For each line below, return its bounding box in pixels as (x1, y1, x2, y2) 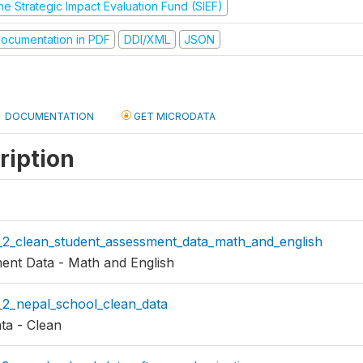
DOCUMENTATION (5, 110, 94, 122)
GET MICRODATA (131, 110, 216, 122)
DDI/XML (123, 32, 170, 46)
